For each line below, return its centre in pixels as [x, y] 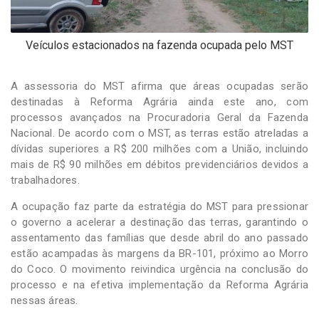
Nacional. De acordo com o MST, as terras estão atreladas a [159, 133]
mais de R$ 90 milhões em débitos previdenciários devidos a [159, 164]
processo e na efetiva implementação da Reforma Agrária [159, 284]
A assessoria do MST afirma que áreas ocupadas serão [159, 86]
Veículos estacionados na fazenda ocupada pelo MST [159, 45]
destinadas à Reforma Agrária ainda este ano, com [159, 101]
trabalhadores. [45, 180]
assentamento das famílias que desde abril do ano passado [159, 237]
